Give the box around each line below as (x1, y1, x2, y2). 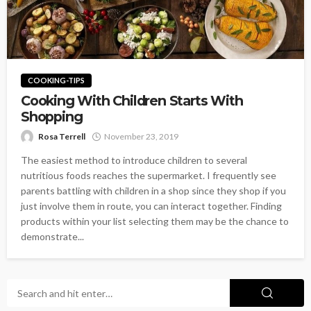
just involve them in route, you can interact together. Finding (21, 200, 282, 212)
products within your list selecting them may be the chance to (21, 215, 289, 227)
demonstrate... (21, 230, 84, 242)
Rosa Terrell (38, 131, 85, 142)
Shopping (21, 108, 83, 125)
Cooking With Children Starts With (21, 92, 243, 109)
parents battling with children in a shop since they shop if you (21, 185, 286, 196)
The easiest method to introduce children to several (21, 154, 247, 166)
